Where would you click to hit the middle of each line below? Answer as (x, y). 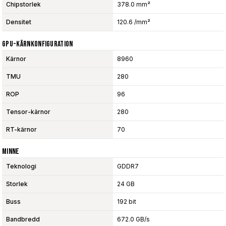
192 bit (127, 201)
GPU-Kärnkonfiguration (38, 44)
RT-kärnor (21, 129)
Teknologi (21, 166)
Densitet (19, 22)
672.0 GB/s (133, 219)
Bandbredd (23, 219)
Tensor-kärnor (28, 111)
